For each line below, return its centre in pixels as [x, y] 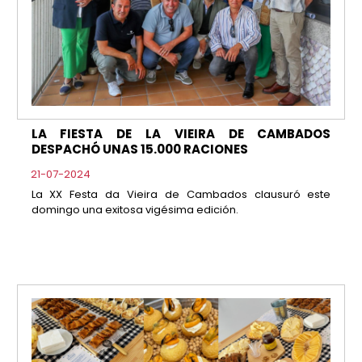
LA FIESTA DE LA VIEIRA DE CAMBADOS [181, 134]
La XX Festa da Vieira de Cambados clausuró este [181, 194]
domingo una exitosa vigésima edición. [135, 209]
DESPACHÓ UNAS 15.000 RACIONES [139, 149]
